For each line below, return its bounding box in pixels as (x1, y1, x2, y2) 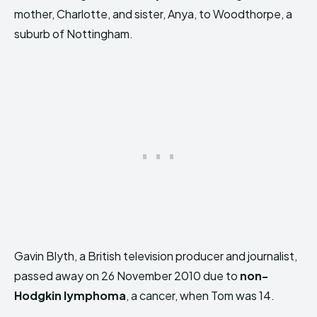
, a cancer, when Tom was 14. (126, 288, 275, 303)
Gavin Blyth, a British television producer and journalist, (14, 248, 297, 263)
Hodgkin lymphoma (14, 288, 126, 303)
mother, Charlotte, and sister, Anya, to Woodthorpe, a (14, 6, 292, 21)
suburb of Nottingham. (14, 26, 133, 41)
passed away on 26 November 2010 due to (14, 268, 240, 283)
